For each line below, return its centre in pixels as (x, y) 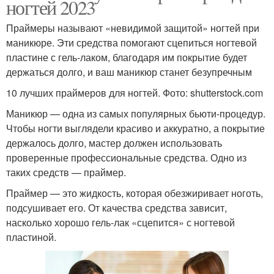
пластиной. (31, 237)
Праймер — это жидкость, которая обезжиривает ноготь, (135, 193)
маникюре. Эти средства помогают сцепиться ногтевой (131, 43)
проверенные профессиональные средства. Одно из (126, 157)
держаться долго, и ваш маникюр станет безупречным (129, 72)
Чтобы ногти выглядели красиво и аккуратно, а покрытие (135, 128)
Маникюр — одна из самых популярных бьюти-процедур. (136, 113)
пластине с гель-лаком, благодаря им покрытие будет (127, 57)
